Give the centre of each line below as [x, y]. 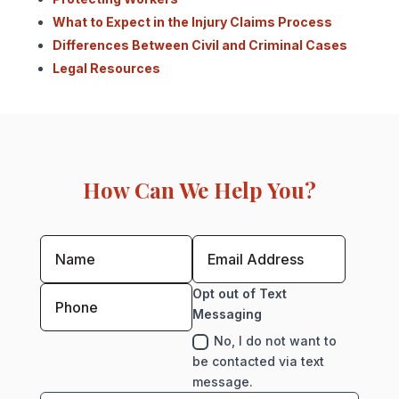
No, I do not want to [276, 341]
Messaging [228, 314]
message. [223, 382]
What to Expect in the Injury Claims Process [192, 22]
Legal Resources [106, 69]
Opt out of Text [240, 294]
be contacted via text [259, 362]
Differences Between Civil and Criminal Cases [199, 45]
